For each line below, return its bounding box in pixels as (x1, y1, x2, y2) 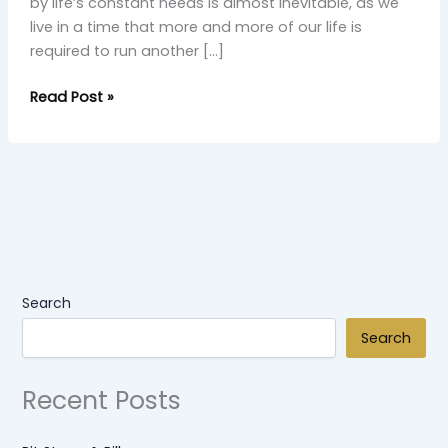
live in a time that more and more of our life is (29, 17, 362, 38)
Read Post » (29, 87, 114, 108)
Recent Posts (22, 382, 182, 418)
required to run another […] (29, 41, 224, 62)
